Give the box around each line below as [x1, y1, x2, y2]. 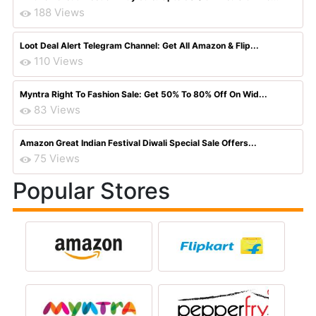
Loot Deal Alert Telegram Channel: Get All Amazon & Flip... [20, 40, 259, 51]
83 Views [34, 103, 80, 116]
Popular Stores [13, 177, 170, 205]
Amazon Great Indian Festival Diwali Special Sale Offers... [20, 138, 257, 148]
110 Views [34, 54, 83, 68]
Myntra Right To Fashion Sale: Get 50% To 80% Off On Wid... [20, 89, 267, 99]
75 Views [34, 152, 80, 165]
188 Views [34, 6, 85, 19]
